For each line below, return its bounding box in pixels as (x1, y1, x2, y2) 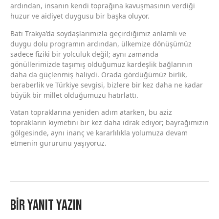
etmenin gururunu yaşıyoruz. (10, 138, 107, 148)
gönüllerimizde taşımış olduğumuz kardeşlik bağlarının (10, 59, 193, 69)
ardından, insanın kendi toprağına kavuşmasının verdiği (10, 1, 195, 11)
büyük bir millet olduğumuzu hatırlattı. (10, 90, 138, 100)
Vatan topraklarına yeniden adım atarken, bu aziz (10, 108, 172, 117)
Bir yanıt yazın (10, 197, 82, 215)
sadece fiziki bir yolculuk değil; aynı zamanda (10, 49, 158, 59)
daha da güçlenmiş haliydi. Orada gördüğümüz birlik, (10, 69, 187, 79)
